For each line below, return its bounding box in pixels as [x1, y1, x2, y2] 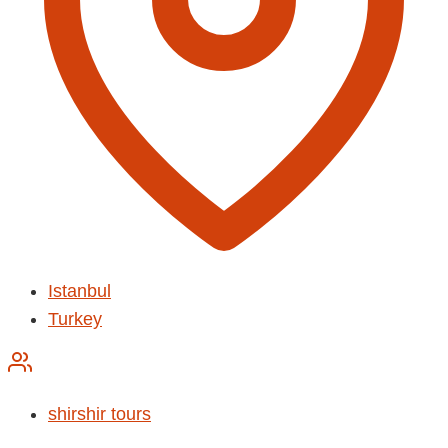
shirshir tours [48, 403, 151, 424]
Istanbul [48, 280, 111, 301]
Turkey [48, 308, 102, 329]
